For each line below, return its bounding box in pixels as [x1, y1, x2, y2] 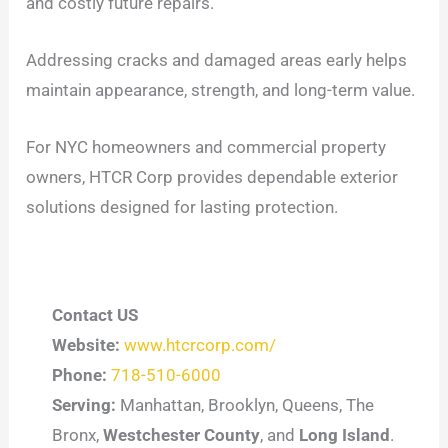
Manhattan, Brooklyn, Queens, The [115, 395, 374, 416]
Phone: [51, 365, 107, 386]
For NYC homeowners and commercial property [26, 137, 387, 158]
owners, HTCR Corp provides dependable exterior [26, 167, 399, 188]
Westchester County [102, 425, 260, 446]
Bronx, [51, 425, 103, 446]
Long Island [298, 425, 390, 446]
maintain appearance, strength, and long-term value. [26, 80, 416, 101]
